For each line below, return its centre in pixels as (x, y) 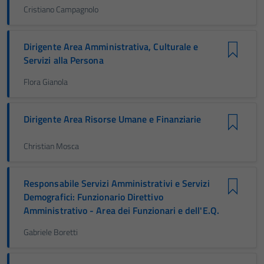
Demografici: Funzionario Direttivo (93, 197)
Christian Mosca (51, 146)
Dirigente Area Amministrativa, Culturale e (111, 47)
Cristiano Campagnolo (61, 9)
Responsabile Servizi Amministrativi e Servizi (117, 183)
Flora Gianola (46, 82)
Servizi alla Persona (64, 60)
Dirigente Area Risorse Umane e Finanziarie (113, 119)
